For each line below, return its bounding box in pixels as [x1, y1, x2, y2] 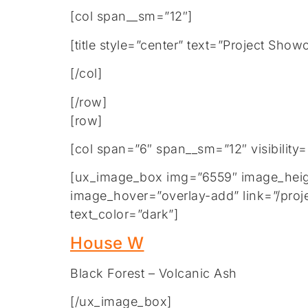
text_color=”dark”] [70, 207, 178, 222]
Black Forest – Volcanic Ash [70, 265, 237, 280]
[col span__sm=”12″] [70, 9, 192, 24]
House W [70, 232, 144, 253]
